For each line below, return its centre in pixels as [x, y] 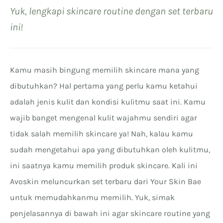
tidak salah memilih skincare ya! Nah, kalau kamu [102, 133]
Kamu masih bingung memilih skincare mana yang [105, 70]
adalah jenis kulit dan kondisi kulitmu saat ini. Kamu [108, 102]
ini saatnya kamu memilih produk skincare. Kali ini [104, 165]
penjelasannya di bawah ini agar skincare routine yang [110, 213]
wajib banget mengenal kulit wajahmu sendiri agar [104, 117]
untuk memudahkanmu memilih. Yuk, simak [92, 197]
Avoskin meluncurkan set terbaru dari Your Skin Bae [106, 181]
